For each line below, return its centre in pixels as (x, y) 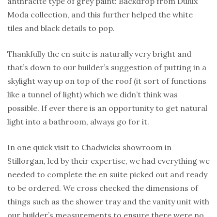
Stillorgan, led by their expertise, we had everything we (108, 161)
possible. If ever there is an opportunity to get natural (107, 108)
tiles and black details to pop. (61, 28)
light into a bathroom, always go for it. (78, 122)
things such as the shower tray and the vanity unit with (108, 202)
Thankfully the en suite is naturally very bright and (99, 54)
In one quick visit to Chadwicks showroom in (89, 147)
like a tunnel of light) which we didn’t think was (93, 95)
